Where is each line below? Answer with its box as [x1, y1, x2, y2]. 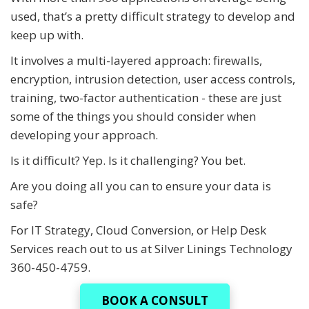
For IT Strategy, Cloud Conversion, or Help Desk [10, 222, 266, 239]
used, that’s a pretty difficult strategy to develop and [10, 8, 295, 25]
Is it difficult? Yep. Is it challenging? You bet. [10, 152, 246, 169]
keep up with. [10, 27, 83, 43]
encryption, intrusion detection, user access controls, [10, 71, 295, 88]
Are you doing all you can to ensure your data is [10, 178, 271, 195]
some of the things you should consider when [10, 108, 256, 125]
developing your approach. [10, 127, 158, 143]
